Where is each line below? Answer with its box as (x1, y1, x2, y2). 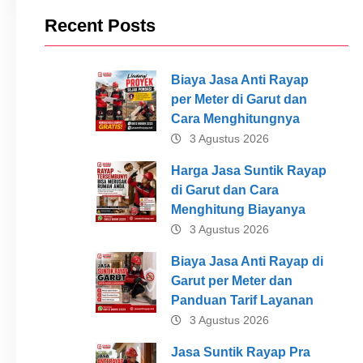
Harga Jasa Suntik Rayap (170, 163, 327, 177)
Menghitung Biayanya (170, 202, 305, 216)
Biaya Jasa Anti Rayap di (170, 254, 323, 268)
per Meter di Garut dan (170, 92, 307, 106)
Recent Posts (45, 15, 156, 36)
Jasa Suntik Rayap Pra (170, 344, 310, 359)
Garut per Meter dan (170, 273, 293, 288)
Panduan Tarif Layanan (170, 293, 314, 307)
